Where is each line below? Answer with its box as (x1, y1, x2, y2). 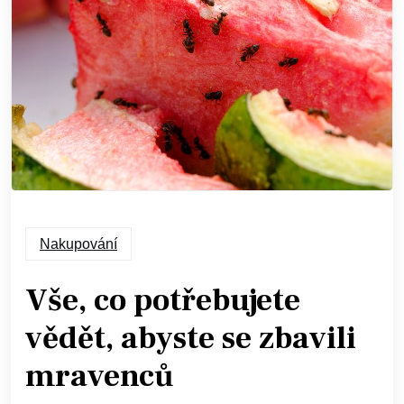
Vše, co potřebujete (25, 280, 300, 322)
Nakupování (40, 236, 117, 252)
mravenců (25, 356, 174, 398)
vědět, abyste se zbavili (25, 318, 356, 360)
